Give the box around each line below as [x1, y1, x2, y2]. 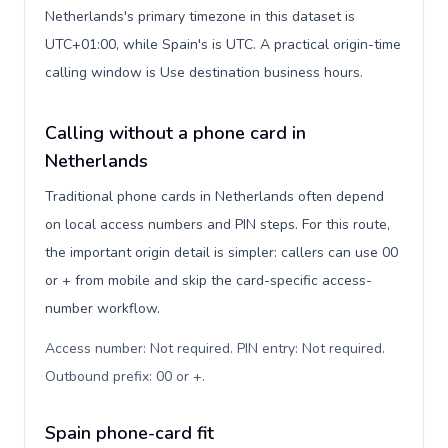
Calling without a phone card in [45, 121, 306, 145]
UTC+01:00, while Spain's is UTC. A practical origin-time [45, 35, 401, 54]
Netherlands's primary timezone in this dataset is [45, 7, 355, 26]
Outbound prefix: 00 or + [45, 367, 202, 386]
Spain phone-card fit [45, 421, 214, 445]
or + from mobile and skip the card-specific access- [45, 271, 372, 290]
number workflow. [45, 299, 160, 318]
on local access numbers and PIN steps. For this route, [45, 215, 390, 234]
